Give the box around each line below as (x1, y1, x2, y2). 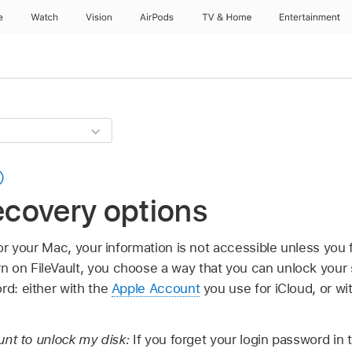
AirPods (139, 12, 174, 23)
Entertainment (280, 12, 341, 23)
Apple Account (111, 280, 200, 296)
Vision (85, 12, 112, 23)
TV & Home (201, 12, 251, 23)
